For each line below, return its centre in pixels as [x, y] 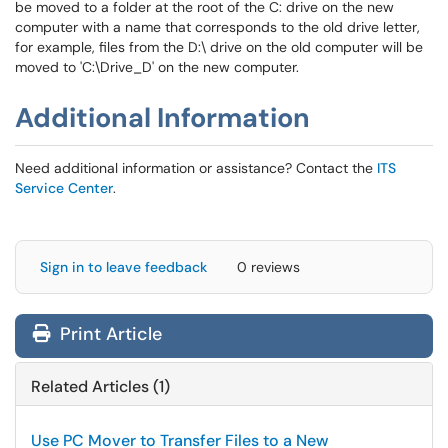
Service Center [64, 188]
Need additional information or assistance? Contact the [196, 168]
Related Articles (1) [100, 386]
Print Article [108, 334]
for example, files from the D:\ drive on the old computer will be [219, 47]
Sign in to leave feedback [123, 267]
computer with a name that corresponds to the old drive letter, [217, 27]
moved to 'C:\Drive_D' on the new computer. [161, 67]
